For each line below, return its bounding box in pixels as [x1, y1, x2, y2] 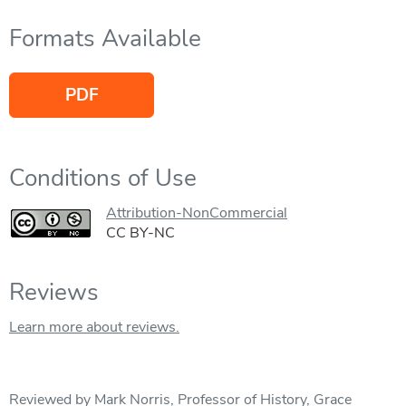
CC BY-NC [106, 222, 175, 243]
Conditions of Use [9, 161, 197, 194]
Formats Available [9, 22, 201, 54]
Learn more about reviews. [9, 316, 179, 337]
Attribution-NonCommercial [106, 202, 287, 223]
